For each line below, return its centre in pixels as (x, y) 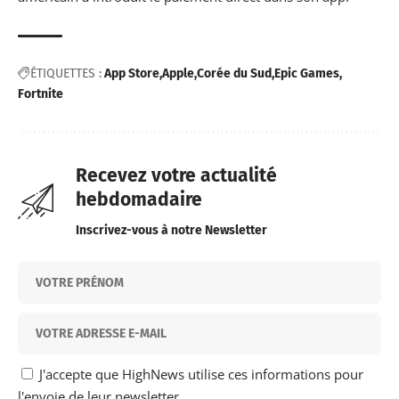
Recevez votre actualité (176, 175)
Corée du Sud (234, 73)
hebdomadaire (139, 199)
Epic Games (307, 73)
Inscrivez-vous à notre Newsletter (171, 230)
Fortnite (41, 94)
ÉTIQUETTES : (66, 73)
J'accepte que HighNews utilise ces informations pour (199, 374)
